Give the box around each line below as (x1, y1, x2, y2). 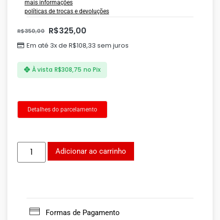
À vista (31, 65, 53, 74)
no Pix (83, 65, 101, 74)
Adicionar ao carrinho (55, 147, 127, 156)
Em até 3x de (27, 40, 69, 50)
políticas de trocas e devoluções (25, 7, 109, 15)
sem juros (96, 40, 129, 50)
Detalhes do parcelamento (27, 106, 97, 113)
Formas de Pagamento (45, 208, 120, 217)
